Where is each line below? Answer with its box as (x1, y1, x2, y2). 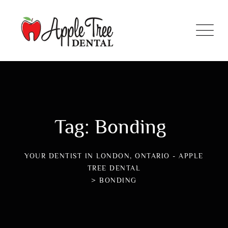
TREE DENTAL (87, 164, 141, 172)
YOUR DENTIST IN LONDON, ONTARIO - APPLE (24, 152, 204, 160)
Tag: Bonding (54, 115, 166, 138)
